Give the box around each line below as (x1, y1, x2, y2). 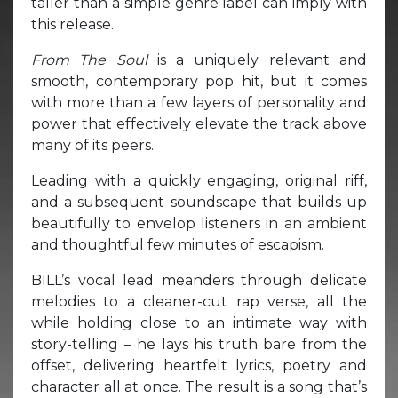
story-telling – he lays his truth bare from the (31, 335, 367, 353)
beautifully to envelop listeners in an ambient (31, 214, 367, 232)
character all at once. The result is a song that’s (31, 378, 367, 395)
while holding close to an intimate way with (31, 314, 367, 331)
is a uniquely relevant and (156, 51, 368, 68)
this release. (31, 15, 114, 33)
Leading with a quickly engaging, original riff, (31, 171, 367, 189)
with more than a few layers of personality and (31, 93, 367, 111)
